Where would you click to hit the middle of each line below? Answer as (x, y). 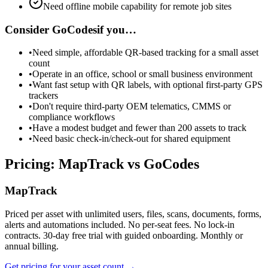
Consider (28, 29)
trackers (43, 96)
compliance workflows (72, 117)
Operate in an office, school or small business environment (142, 74)
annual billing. (32, 246)
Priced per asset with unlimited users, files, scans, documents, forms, (133, 214)
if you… (117, 29)
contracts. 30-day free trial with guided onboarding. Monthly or (124, 235)
